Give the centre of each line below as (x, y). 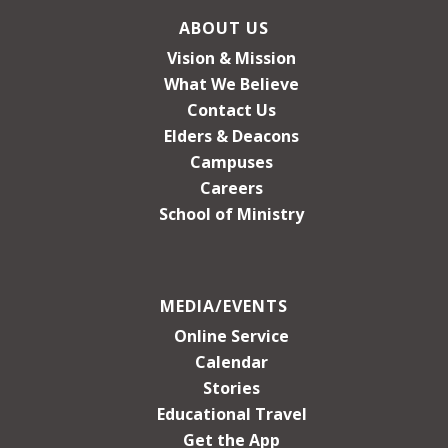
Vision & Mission (232, 57)
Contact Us (232, 109)
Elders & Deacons (232, 135)
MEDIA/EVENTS (223, 305)
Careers (232, 187)
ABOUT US (223, 27)
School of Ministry (232, 213)
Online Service (232, 335)
